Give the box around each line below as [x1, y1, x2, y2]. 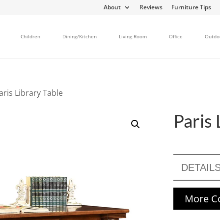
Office [169, 32, 183, 40]
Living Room [119, 32, 147, 40]
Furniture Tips [171, 3, 211, 11]
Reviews [139, 3, 163, 11]
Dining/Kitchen [62, 32, 97, 40]
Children [21, 32, 40, 40]
